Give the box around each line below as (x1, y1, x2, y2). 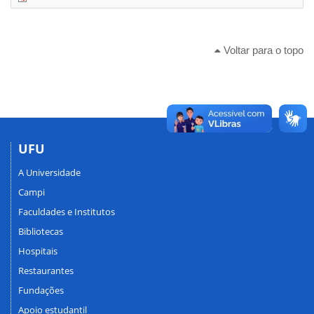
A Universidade (18, 166, 81, 179)
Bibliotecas (18, 225, 63, 238)
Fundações (18, 284, 64, 297)
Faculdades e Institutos (18, 205, 115, 219)
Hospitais (18, 245, 57, 258)
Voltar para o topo (221, 43, 303, 56)
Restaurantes (18, 264, 74, 278)
